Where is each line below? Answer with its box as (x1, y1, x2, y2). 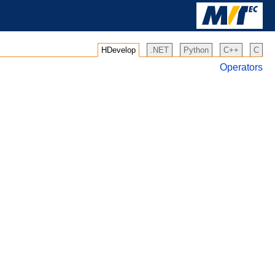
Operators (220, 62, 263, 72)
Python (184, 45, 209, 55)
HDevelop (101, 45, 136, 55)
